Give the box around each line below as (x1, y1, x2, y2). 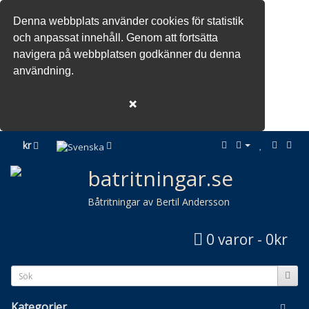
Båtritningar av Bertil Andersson (88, 195, 230, 209)
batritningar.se (88, 164, 233, 193)
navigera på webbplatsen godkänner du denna (13, 48, 241, 61)
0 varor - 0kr (206, 230, 288, 250)
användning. (13, 65, 74, 77)
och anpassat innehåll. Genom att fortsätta (13, 32, 219, 44)
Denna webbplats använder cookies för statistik (13, 15, 244, 28)
